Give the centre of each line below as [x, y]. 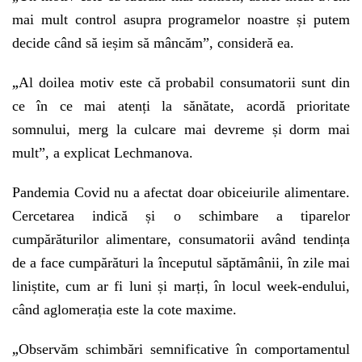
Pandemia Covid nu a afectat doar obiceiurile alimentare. [181, 192]
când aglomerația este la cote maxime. [124, 309]
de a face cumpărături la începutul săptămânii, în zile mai [181, 263]
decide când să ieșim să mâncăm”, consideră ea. [153, 43]
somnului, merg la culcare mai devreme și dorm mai [181, 129]
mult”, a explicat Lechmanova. [103, 153]
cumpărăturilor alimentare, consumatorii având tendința [181, 239]
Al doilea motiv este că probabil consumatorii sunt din [184, 82]
